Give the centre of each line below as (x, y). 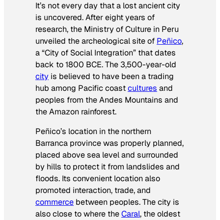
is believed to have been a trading (111, 76)
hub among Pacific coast (82, 88)
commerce (55, 202)
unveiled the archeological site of (96, 41)
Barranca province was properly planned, (110, 143)
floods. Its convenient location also (98, 179)
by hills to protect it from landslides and (108, 167)
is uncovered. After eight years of (95, 17)
